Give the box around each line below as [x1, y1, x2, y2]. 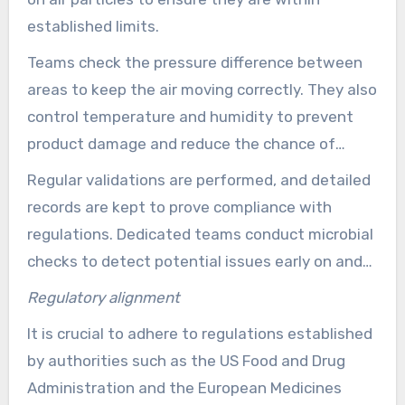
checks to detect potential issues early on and [26, 252, 363, 271]
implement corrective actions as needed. [26, 279, 322, 298]
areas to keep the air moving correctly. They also [26, 80, 377, 99]
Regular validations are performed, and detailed [26, 171, 371, 190]
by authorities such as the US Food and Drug [26, 352, 345, 371]
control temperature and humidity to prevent [26, 108, 353, 127]
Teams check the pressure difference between [26, 53, 363, 72]
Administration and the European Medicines [26, 379, 342, 398]
